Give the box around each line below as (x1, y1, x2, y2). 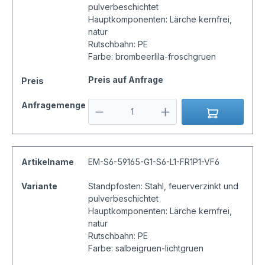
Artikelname (21, 157, 74, 167)
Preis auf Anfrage (88, 75, 163, 85)
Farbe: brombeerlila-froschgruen (88, 51, 216, 62)
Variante (21, 181, 57, 192)
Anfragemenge (21, 100, 86, 111)
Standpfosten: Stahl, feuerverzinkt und (88, 181, 238, 192)
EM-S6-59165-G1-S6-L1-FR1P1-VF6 (88, 157, 219, 167)
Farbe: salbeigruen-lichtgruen (88, 243, 203, 254)
